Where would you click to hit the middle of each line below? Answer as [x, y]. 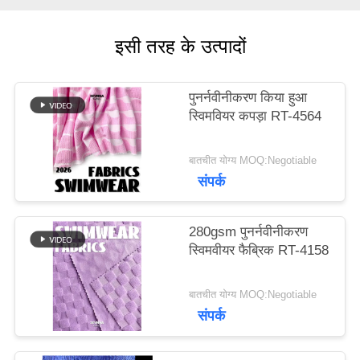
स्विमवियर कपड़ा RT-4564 [256, 117]
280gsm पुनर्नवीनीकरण [249, 232]
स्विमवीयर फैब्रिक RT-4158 [259, 251]
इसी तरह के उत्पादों [180, 47]
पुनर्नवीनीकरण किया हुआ [248, 98]
